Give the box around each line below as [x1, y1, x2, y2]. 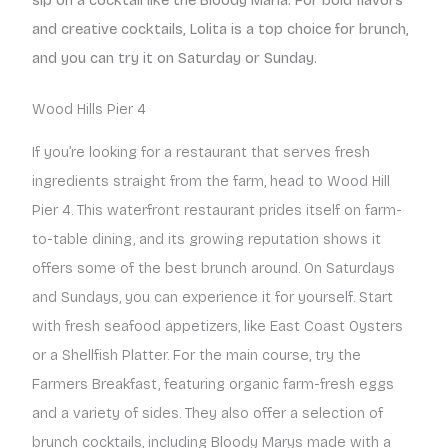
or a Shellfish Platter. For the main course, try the [32, 345, 361, 364]
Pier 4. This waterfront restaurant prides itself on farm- [32, 200, 402, 219]
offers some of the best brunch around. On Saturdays [32, 258, 395, 277]
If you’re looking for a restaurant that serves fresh [32, 142, 370, 161]
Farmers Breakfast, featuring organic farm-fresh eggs [32, 374, 394, 393]
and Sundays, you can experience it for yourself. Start [32, 287, 393, 306]
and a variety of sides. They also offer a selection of [32, 403, 383, 422]
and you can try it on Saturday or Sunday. [32, 48, 317, 67]
